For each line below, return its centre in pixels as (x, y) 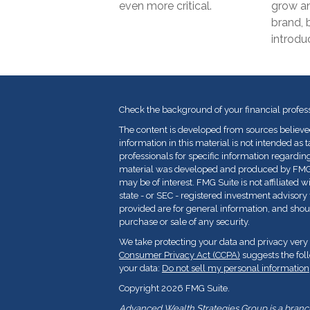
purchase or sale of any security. (184, 222)
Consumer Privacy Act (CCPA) (180, 255)
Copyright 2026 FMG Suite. (174, 288)
